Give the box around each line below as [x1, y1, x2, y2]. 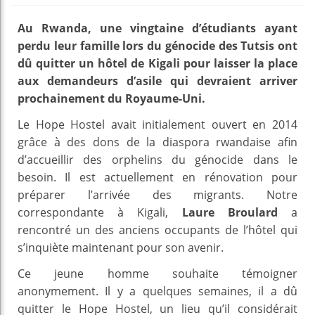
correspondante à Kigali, [18, 204, 182, 220]
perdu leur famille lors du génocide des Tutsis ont [18, 37, 297, 53]
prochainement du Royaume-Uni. [18, 90, 205, 106]
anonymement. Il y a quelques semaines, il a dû [18, 283, 297, 299]
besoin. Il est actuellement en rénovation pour [18, 169, 297, 185]
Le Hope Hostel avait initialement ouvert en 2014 [18, 116, 297, 132]
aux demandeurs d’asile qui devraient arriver [18, 72, 297, 89]
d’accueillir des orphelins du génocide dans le [18, 151, 297, 167]
